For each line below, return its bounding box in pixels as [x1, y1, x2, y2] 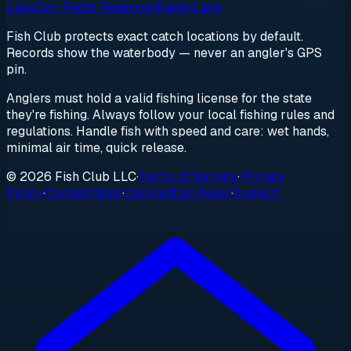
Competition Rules [125, 185, 231, 202]
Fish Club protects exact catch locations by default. [6, 28, 303, 45]
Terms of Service [139, 168, 237, 186]
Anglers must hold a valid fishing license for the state [6, 90, 312, 107]
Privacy [240, 168, 285, 186]
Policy [6, 185, 43, 202]
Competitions [45, 185, 122, 202]
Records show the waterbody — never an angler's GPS [6, 45, 322, 62]
